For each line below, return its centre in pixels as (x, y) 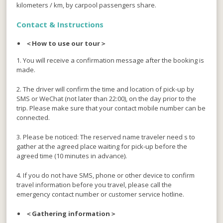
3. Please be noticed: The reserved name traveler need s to (106, 137)
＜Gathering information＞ (71, 214)
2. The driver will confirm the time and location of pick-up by (106, 89)
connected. (33, 118)
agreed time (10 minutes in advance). (72, 156)
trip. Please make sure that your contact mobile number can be (111, 108)
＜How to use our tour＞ (66, 44)
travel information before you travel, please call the (94, 185)
